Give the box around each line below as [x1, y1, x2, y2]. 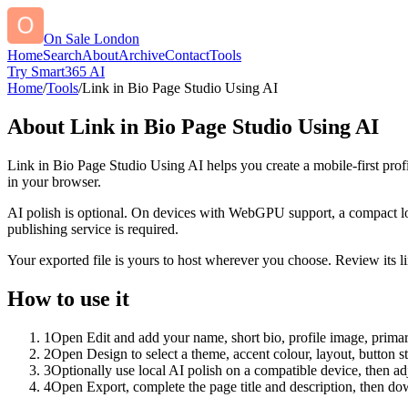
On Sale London [44, 31, 139, 46]
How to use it [7, 286, 129, 311]
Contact [165, 47, 209, 63]
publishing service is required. [7, 220, 178, 237]
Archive [118, 47, 165, 63]
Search [43, 47, 82, 63]
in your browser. [7, 173, 101, 189]
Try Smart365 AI [7, 64, 105, 79]
